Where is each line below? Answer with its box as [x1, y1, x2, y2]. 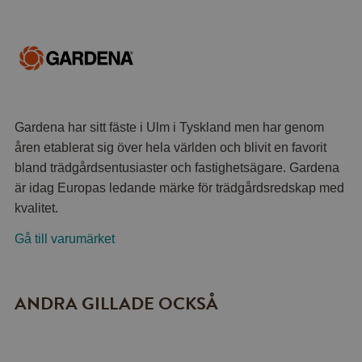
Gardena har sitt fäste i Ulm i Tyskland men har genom [15, 120, 325, 134]
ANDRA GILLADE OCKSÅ [15, 289, 219, 317]
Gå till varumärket [15, 231, 116, 246]
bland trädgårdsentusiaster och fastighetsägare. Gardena [15, 160, 340, 175]
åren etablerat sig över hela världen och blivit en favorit [15, 140, 327, 154]
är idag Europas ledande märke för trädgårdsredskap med [15, 180, 345, 195]
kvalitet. [15, 200, 59, 215]
